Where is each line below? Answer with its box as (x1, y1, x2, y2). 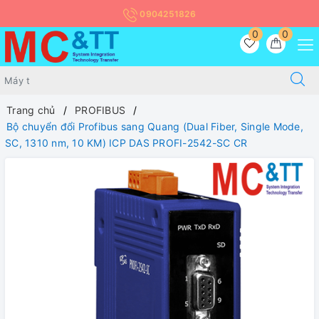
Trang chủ (6, 104, 56, 117)
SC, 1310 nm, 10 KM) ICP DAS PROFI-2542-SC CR (5, 137, 247, 150)
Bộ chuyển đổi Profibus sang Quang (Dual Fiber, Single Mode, (6, 120, 303, 133)
